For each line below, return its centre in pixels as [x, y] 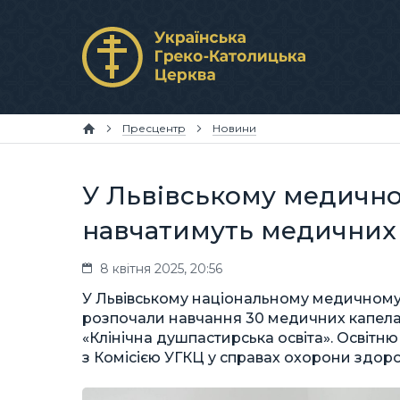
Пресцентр [154, 128]
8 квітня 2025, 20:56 [161, 269]
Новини [234, 128]
